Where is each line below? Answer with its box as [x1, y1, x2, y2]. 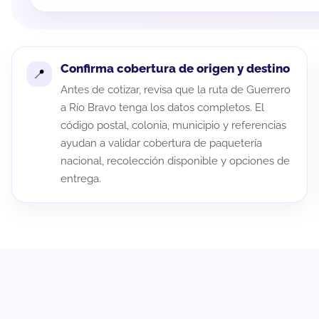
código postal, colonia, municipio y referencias [61, 119, 286, 132]
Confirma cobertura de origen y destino [61, 61, 290, 76]
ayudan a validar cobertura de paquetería [61, 137, 262, 150]
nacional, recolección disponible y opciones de [61, 155, 290, 168]
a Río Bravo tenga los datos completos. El [61, 101, 264, 115]
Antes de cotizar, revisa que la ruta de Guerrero [61, 83, 291, 97]
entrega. [61, 172, 101, 186]
